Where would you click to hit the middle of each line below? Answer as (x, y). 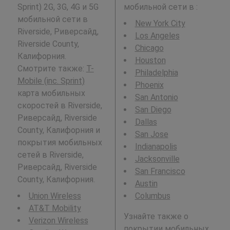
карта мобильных (51, 93)
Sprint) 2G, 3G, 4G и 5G (58, 7)
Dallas (146, 122)
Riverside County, (48, 44)
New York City (160, 23)
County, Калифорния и (59, 130)
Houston (150, 60)
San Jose (151, 134)
